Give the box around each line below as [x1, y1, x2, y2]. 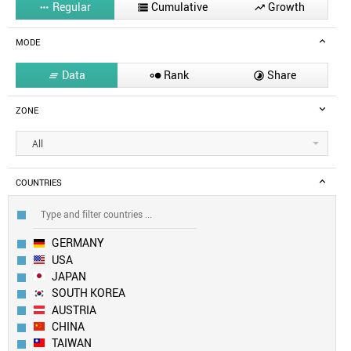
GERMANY [52, 235, 104, 251]
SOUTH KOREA [52, 285, 125, 301]
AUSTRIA [52, 302, 96, 317]
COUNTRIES [16, 177, 62, 189]
